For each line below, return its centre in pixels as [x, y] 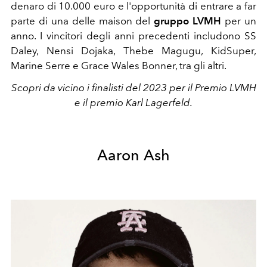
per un [239, 21]
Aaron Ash [133, 155]
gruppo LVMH [188, 21]
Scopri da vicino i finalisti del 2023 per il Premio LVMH [133, 88]
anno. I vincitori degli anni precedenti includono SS [133, 36]
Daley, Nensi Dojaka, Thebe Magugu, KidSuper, [133, 51]
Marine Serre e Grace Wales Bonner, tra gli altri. [119, 66]
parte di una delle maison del [83, 21]
